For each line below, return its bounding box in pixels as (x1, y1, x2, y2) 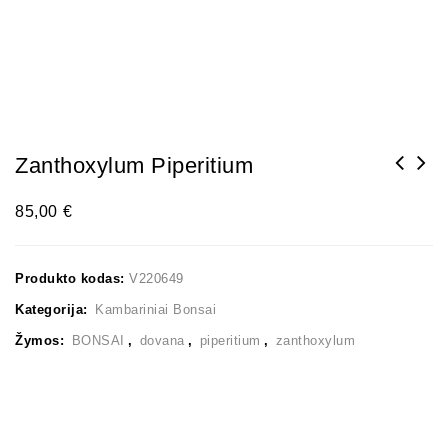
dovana (139, 333, 185, 348)
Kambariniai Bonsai (95, 302, 216, 317)
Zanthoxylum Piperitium (15, 153, 253, 178)
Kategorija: (15, 302, 92, 317)
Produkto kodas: (15, 271, 129, 286)
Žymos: (15, 333, 69, 348)
